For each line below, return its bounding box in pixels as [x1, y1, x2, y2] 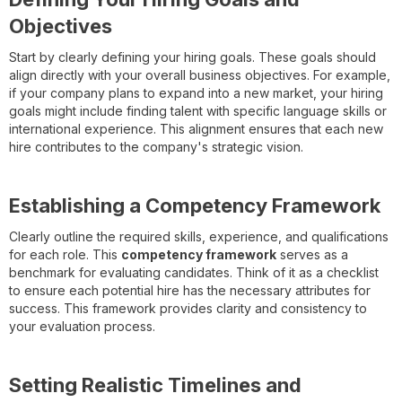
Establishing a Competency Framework [9, 193, 380, 217]
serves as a [276, 246, 348, 262]
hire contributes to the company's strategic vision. [9, 138, 303, 154]
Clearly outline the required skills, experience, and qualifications [9, 228, 389, 244]
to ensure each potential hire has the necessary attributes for [9, 282, 371, 298]
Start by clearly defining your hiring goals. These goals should [9, 48, 376, 65]
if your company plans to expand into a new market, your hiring [9, 84, 383, 100]
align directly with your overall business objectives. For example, [9, 66, 390, 83]
